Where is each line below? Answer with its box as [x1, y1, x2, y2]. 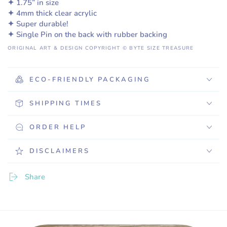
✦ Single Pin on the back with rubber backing [8, 29, 167, 40]
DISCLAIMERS [29, 146, 90, 156]
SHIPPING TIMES [29, 98, 102, 108]
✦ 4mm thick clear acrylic [8, 8, 97, 18]
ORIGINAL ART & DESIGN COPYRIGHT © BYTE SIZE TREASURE [8, 45, 194, 52]
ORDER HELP [29, 122, 86, 132]
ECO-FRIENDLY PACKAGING [29, 74, 150, 84]
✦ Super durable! [8, 19, 68, 29]
